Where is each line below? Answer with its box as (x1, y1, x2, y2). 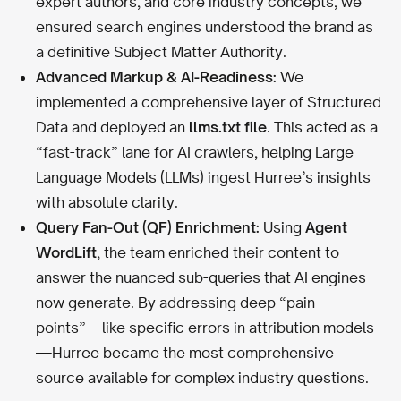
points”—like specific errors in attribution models (36, 318, 374, 337)
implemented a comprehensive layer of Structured (36, 92, 381, 111)
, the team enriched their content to (97, 243, 339, 261)
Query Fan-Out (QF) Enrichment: (36, 218, 260, 236)
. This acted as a (267, 117, 378, 136)
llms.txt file (189, 117, 267, 136)
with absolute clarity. (36, 192, 178, 211)
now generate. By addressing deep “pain (36, 293, 315, 311)
